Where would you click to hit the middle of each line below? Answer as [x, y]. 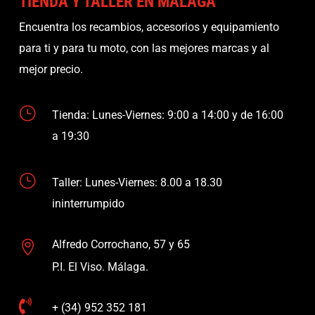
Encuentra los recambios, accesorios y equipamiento [149, 27]
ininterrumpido [89, 203]
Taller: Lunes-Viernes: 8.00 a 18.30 [137, 182]
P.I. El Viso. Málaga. [101, 267]
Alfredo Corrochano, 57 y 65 [121, 245]
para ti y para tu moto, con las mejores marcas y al [144, 48]
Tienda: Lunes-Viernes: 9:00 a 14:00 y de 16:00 [168, 115]
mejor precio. [51, 69]
